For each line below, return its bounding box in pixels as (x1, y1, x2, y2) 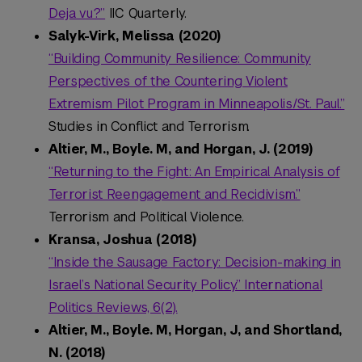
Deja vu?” (48, 5, 106, 23)
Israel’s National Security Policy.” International (48, 276, 322, 294)
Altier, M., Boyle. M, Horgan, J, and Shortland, (48, 322, 342, 339)
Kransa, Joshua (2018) (48, 231, 196, 249)
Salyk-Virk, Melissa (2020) (48, 27, 221, 45)
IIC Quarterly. (105, 5, 187, 23)
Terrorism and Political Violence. (48, 208, 244, 226)
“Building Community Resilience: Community (48, 50, 311, 68)
